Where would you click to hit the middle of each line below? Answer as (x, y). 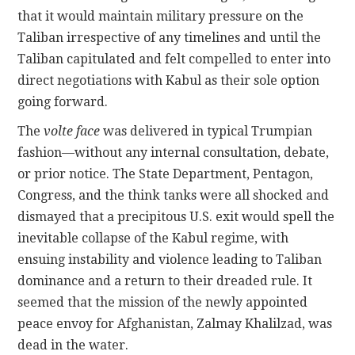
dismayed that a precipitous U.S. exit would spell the (176, 217)
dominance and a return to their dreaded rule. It (165, 281)
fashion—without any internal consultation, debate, (174, 153)
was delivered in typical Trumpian (206, 132)
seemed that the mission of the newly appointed (163, 303)
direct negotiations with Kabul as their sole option (169, 81)
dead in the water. (73, 345)
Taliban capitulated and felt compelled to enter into (174, 59)
